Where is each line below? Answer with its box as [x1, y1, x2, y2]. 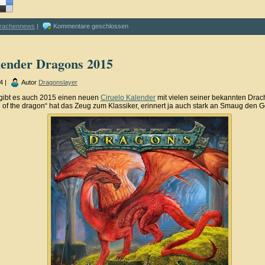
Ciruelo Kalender [101, 93, 156, 102]
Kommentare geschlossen [53, 22, 128, 30]
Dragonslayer [38, 78, 77, 86]
